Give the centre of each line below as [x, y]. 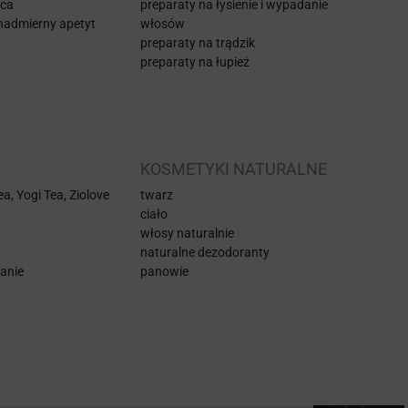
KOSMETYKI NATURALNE [234, 168]
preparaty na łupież [195, 61]
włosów [163, 23]
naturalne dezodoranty [205, 252]
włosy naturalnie [187, 233]
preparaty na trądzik [198, 42]
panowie [164, 271]
